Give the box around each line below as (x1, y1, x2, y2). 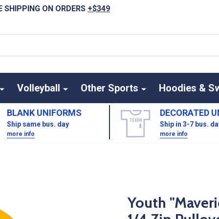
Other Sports (80, 82, 138, 94)
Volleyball (17, 82, 60, 94)
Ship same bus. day (7, 120, 69, 128)
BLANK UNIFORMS (7, 108, 82, 118)
